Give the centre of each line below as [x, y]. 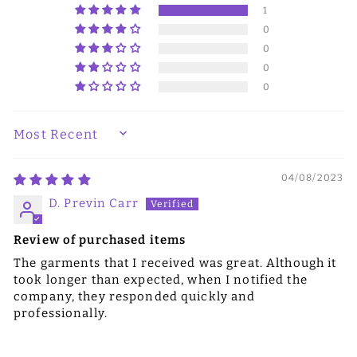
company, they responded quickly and [135, 296]
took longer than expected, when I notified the [161, 279]
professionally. [61, 313]
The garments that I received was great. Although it [175, 263]
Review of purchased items [100, 239]
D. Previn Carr [94, 203]
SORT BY [41, 140]
